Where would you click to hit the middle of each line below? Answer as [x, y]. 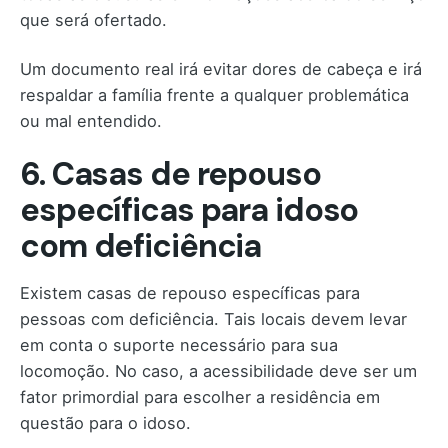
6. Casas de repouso [170, 173]
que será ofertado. [93, 20]
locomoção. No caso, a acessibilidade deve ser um [218, 370]
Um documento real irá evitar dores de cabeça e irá [221, 68]
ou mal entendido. [91, 120]
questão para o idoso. [105, 422]
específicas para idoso [189, 209]
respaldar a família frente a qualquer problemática [214, 94]
